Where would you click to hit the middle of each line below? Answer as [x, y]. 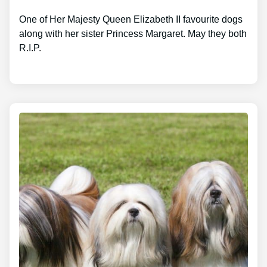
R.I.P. [30, 48]
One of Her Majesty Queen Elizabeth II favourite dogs [131, 20]
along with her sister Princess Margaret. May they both [133, 34]
